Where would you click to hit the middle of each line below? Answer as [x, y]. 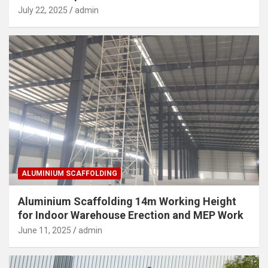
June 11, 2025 [45, 230]
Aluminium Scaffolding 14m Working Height [127, 201]
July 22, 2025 [43, 10]
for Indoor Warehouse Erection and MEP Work [131, 215]
